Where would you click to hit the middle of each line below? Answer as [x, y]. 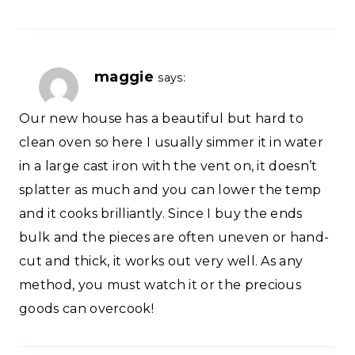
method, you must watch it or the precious [160, 285]
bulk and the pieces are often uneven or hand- [174, 238]
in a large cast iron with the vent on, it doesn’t [168, 166]
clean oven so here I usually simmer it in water [172, 143]
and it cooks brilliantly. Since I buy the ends [161, 214]
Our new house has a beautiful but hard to [162, 119]
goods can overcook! [87, 309]
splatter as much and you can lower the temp [170, 190]
